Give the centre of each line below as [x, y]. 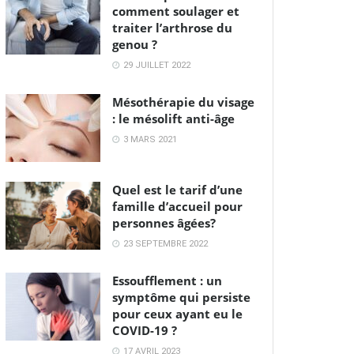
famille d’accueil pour [177, 206]
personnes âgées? [164, 222]
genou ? [135, 45]
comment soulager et [176, 11]
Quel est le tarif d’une [177, 189]
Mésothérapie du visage [183, 102]
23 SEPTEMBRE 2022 [164, 243]
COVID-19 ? [145, 330]
